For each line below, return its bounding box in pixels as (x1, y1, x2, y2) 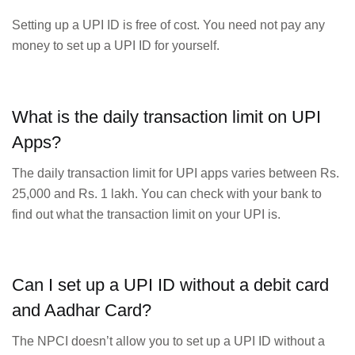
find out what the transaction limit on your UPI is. (12, 207, 281, 221)
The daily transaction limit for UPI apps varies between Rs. (12, 166, 339, 180)
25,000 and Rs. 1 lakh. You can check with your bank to (12, 186, 322, 200)
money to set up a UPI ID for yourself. (12, 39, 219, 53)
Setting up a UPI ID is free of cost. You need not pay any (12, 18, 325, 32)
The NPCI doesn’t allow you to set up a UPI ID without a (12, 334, 325, 349)
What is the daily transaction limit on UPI (12, 106, 321, 127)
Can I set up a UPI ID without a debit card (12, 275, 329, 296)
